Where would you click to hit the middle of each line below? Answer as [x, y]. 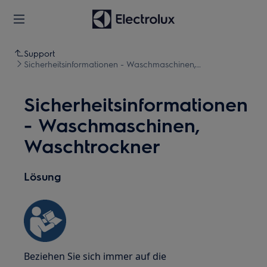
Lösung [43, 176]
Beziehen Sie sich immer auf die [95, 256]
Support [39, 53]
